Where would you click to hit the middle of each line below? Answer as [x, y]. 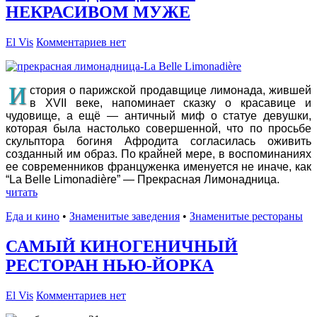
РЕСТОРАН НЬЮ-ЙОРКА [110, 266]
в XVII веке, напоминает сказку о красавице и [171, 103]
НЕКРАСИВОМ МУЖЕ [98, 12]
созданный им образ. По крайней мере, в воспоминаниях [158, 154]
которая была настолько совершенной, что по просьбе [158, 129]
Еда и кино [33, 217]
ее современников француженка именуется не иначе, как [158, 167]
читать [22, 192]
